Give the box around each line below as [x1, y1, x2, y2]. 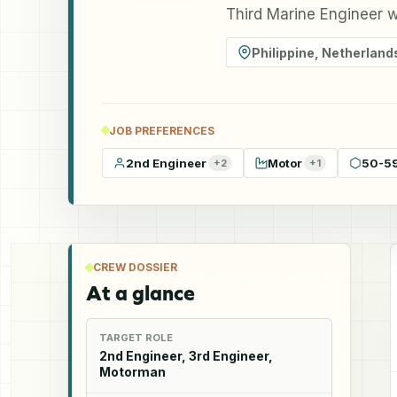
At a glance [86, 280, 195, 306]
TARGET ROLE [99, 331, 173, 344]
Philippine [252, 44, 315, 60]
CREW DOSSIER [93, 260, 177, 274]
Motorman [99, 363, 166, 379]
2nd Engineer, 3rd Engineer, [99, 347, 273, 363]
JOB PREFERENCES [109, 123, 214, 137]
